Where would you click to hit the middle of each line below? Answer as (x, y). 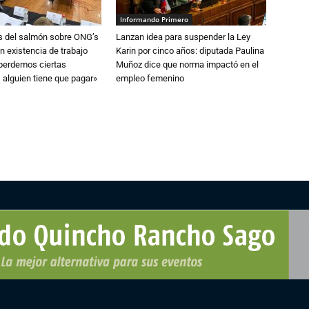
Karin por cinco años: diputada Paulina (190, 51)
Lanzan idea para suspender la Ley (183, 37)
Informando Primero (154, 20)
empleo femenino (150, 79)
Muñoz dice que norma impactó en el (187, 65)
